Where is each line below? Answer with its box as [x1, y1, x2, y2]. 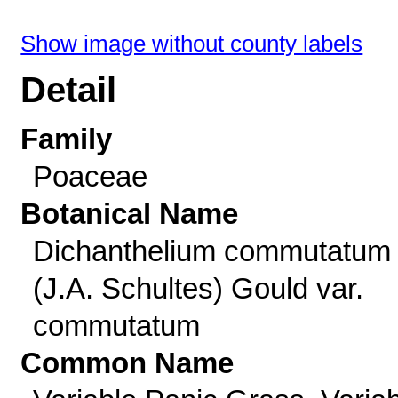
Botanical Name [20, 197, 239, 230]
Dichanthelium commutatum [32, 235, 391, 267]
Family [20, 123, 113, 155]
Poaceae [32, 160, 147, 193]
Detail [20, 70, 117, 110]
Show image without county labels [20, 29, 363, 57]
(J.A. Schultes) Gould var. [32, 272, 363, 305]
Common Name [20, 346, 235, 379]
